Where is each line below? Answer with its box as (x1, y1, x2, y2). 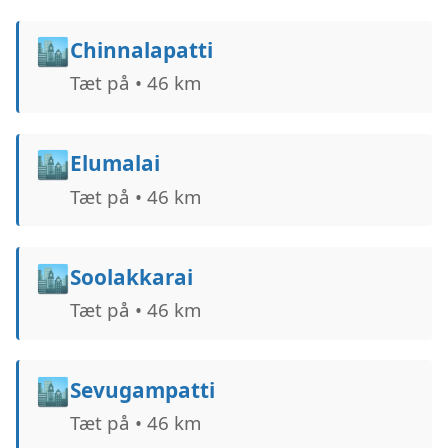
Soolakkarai (69, 262, 193, 291)
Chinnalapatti (69, 36, 213, 65)
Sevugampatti (69, 376, 215, 404)
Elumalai (69, 149, 160, 178)
